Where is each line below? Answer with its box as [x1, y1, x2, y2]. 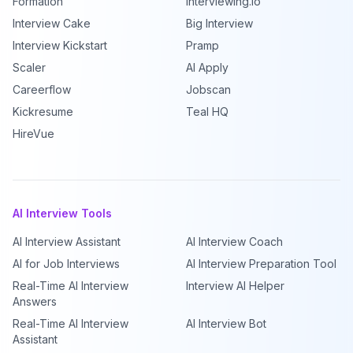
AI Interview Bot [186, 317, 266, 330]
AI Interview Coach [186, 235, 283, 248]
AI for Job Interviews [13, 257, 120, 270]
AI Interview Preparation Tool [186, 257, 336, 270]
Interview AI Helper [186, 279, 284, 292]
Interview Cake [13, 17, 91, 30]
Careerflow [13, 83, 71, 96]
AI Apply [186, 61, 229, 74]
